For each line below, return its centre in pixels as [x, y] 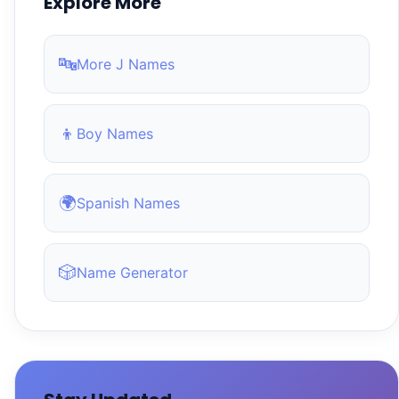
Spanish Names [128, 203]
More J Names [126, 64]
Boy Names [115, 133]
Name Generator [132, 272]
